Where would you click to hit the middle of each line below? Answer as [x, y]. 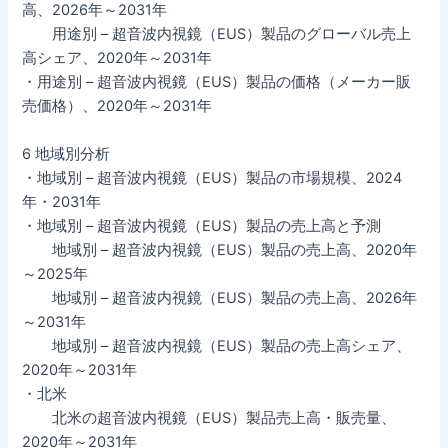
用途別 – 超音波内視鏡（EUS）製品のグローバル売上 [217, 34]
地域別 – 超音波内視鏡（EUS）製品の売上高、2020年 [220, 249]
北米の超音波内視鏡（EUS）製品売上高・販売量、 [209, 417]
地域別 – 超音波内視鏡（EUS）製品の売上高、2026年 [220, 297]
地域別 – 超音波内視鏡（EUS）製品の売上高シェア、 [217, 345]
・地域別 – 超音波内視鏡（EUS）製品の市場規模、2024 [212, 177]
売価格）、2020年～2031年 [117, 106]
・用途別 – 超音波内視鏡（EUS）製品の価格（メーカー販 [217, 82]
